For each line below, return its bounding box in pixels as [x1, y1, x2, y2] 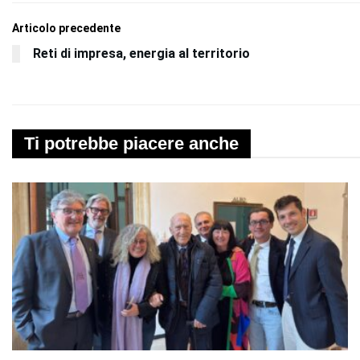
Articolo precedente [12, 21, 121, 35]
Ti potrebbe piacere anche [24, 133, 239, 153]
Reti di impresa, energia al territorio [33, 45, 250, 61]
